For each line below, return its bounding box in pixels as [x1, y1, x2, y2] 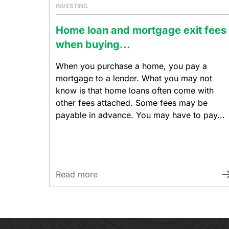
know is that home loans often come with [56, 85, 214, 96]
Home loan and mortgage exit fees [56, 24, 226, 36]
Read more [56, 169, 98, 179]
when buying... [56, 38, 130, 51]
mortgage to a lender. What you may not [56, 73, 212, 83]
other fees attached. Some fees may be [56, 98, 208, 108]
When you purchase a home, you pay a [56, 61, 207, 71]
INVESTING [56, 2, 88, 10]
